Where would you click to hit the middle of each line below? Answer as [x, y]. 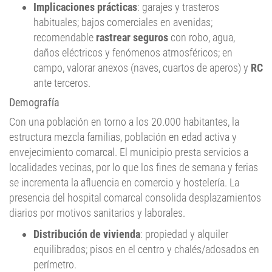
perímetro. [55, 244]
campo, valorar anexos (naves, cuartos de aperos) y [142, 48]
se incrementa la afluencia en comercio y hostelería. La [124, 162]
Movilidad [55, 260]
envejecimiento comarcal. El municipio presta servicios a [129, 132]
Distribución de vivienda [87, 214]
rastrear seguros [132, 17]
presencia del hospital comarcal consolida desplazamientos [135, 178]
